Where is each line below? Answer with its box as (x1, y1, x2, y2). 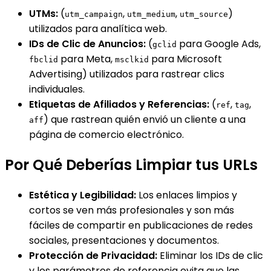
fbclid (29, 55, 58, 65)
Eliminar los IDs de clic (157, 249, 263, 263)
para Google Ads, (177, 37, 261, 51)
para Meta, (58, 52, 115, 67)
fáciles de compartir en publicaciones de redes (29, 218, 253, 233)
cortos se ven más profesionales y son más (29, 203, 234, 218)
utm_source (180, 10, 228, 19)
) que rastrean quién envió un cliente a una (44, 113, 246, 127)
